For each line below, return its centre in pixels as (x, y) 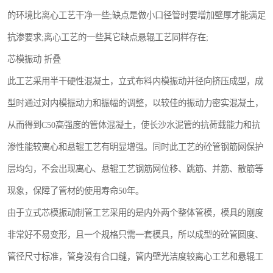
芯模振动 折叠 (34, 59)
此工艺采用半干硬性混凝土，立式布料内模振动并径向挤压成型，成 (135, 81)
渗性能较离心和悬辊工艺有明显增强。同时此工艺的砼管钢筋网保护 (135, 147)
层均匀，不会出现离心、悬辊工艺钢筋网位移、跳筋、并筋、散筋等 (135, 169)
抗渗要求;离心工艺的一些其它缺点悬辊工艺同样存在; (108, 37)
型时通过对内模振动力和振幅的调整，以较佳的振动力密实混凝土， (135, 103)
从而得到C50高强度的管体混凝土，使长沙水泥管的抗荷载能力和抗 (134, 125)
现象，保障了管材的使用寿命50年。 (76, 191)
